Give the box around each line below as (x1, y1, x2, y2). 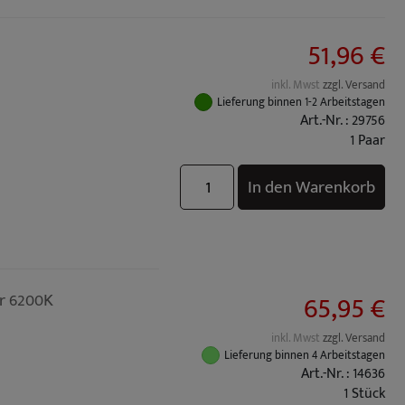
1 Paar (350, 128, 385, 153)
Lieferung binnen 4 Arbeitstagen (224, 345, 385, 365)
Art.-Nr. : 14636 (301, 362, 385, 386)
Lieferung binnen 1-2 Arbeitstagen (217, 92, 385, 112)
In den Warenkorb (248, 173, 375, 202)
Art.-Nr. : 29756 (300, 108, 385, 133)
